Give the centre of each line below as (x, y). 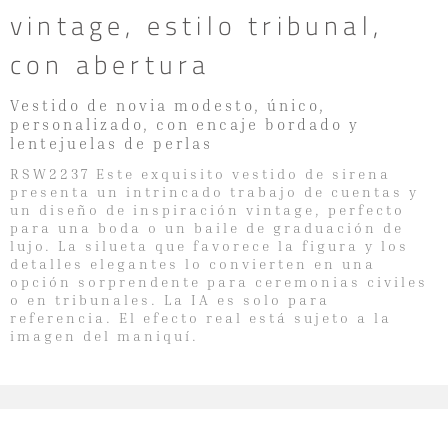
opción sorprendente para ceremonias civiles (219, 281)
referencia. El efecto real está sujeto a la (201, 317)
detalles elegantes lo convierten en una (193, 263)
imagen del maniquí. (104, 335)
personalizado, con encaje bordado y (185, 123)
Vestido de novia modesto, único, (168, 104)
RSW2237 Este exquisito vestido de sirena (200, 173)
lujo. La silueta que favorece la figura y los (209, 245)
